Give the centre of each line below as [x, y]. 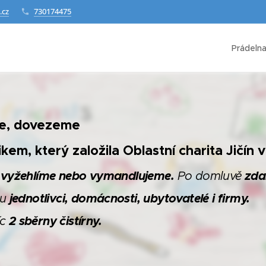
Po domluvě [211, 176]
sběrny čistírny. [60, 221]
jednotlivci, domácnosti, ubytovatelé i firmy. [129, 198]
